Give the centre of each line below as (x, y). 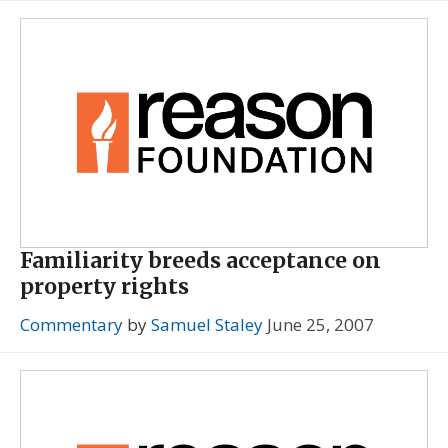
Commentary (71, 325)
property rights (104, 287)
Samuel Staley (207, 325)
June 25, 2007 (320, 325)
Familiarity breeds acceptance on (200, 261)
